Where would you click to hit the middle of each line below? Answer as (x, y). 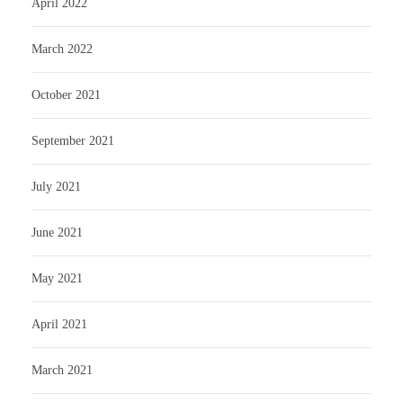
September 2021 (73, 141)
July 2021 (56, 187)
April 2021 (59, 325)
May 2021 (57, 279)
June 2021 (57, 233)
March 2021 (62, 371)
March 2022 (62, 49)
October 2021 (66, 95)
